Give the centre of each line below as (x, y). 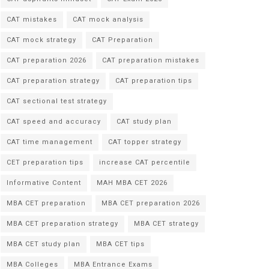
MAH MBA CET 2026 (132, 183)
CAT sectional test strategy (57, 101)
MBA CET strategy (166, 224)
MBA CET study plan (44, 244)
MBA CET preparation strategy (62, 224)
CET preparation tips (45, 162)
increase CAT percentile (145, 162)
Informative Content (44, 183)
